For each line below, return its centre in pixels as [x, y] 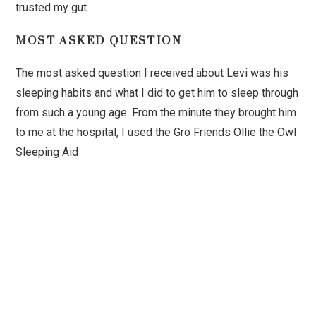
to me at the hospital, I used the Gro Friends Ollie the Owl [156, 133]
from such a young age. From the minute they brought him [156, 113]
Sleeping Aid [47, 152]
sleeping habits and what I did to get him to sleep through [157, 93]
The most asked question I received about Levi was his [152, 73]
